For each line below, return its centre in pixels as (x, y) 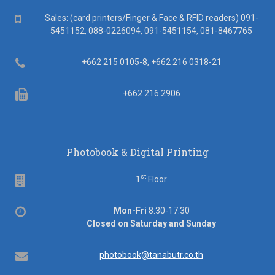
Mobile (38, 18)
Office (41, 211)
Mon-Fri (130, 210)
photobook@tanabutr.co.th (151, 254)
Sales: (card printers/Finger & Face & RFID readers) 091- (151, 17)
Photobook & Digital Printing (137, 152)
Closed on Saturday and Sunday (151, 223)
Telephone (50, 62)
